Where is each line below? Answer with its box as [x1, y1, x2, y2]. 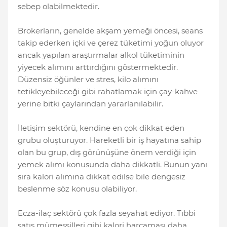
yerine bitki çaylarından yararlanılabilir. [18, 99, 163, 109]
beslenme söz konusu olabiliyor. [18, 184, 137, 194]
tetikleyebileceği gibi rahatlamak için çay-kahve [18, 87, 198, 97]
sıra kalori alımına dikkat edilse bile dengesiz [18, 172, 185, 182]
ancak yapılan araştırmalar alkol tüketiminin [18, 50, 184, 60]
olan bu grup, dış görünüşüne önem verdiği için [18, 147, 196, 158]
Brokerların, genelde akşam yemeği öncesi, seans [18, 26, 203, 36]
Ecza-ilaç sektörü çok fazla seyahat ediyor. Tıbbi [18, 208, 196, 218]
